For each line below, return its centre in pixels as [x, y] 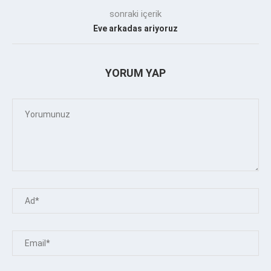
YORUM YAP [135, 73]
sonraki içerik [135, 14]
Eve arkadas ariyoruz [135, 28]
